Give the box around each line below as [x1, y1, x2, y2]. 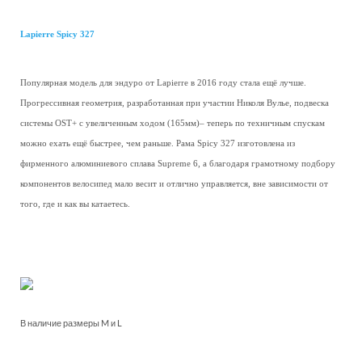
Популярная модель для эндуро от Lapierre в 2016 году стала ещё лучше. [20, 78, 306, 87]
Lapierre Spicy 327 [20, 30, 95, 39]
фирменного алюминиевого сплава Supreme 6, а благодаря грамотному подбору [20, 159, 335, 168]
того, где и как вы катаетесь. [20, 200, 130, 208]
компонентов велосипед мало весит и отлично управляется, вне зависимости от [20, 179, 328, 188]
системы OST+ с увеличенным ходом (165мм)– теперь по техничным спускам [20, 119, 325, 128]
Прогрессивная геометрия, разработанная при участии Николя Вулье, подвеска [20, 99, 329, 107]
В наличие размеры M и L [20, 318, 122, 328]
